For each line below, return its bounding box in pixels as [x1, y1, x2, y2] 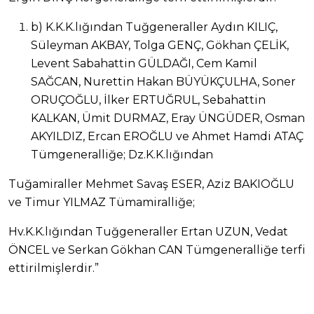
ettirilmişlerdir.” [8, 261, 99, 275]
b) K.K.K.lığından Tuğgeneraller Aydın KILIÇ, [31, 20, 278, 34]
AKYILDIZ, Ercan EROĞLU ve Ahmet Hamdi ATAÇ [31, 130, 303, 144]
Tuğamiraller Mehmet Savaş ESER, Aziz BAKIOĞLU [8, 177, 294, 191]
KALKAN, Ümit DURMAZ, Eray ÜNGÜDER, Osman [31, 111, 305, 125]
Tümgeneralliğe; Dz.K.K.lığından [31, 148, 213, 162]
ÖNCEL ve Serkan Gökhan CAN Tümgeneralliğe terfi [8, 243, 306, 257]
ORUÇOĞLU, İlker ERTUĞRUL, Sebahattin [31, 93, 266, 107]
